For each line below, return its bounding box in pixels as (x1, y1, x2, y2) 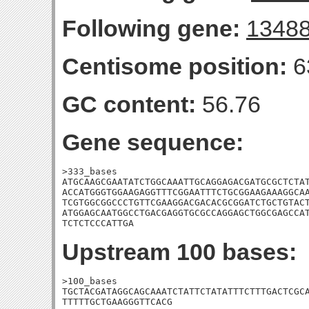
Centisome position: (62, 53, 287, 79)
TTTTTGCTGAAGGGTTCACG (62, 297, 172, 307)
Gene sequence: (62, 129, 243, 155)
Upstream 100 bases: (62, 239, 297, 265)
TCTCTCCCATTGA (62, 218, 134, 228)
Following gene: (62, 15, 240, 41)
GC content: (62, 91, 196, 117)
